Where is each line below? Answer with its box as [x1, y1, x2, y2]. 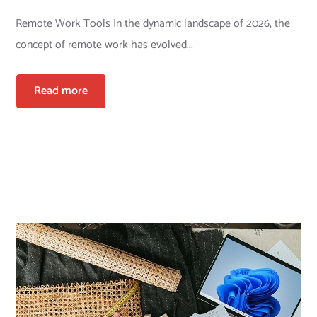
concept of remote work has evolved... [15, 35, 193, 55]
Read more [33, 81, 88, 101]
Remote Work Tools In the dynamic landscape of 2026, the [15, 14, 290, 34]
